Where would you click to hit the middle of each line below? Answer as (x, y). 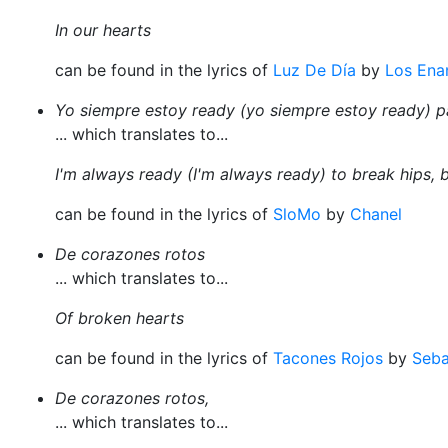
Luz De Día (314, 70)
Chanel (376, 214)
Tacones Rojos (328, 358)
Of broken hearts (119, 318)
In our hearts (103, 30)
